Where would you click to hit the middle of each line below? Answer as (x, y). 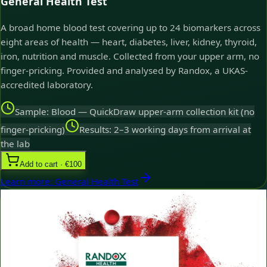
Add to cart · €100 (51, 164)
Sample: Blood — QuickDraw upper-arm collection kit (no (135, 112)
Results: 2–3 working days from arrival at (165, 130)
